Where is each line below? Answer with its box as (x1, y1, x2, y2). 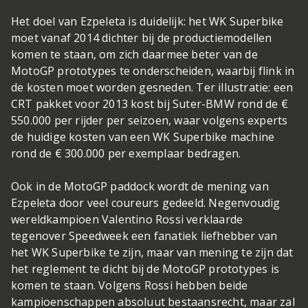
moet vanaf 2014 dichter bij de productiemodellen (11, 30, 272, 45)
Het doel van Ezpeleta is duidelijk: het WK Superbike (11, 13, 284, 29)
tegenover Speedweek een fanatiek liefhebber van (11, 228, 278, 243)
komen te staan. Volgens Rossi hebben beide (11, 277, 248, 293)
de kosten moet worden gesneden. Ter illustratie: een (11, 79, 294, 95)
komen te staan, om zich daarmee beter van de (11, 46, 258, 62)
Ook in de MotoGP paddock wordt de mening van (11, 178, 269, 194)
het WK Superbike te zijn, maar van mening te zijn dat (11, 244, 294, 260)
